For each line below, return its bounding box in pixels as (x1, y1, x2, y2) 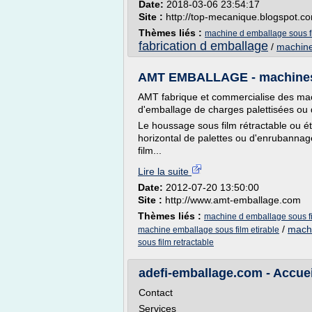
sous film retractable (138, 237, 214, 247)
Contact (139, 287, 173, 298)
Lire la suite (138, 166, 192, 177)
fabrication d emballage (139, 39, 268, 53)
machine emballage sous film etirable (138, 225, 279, 235)
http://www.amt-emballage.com (165, 194, 301, 205)
